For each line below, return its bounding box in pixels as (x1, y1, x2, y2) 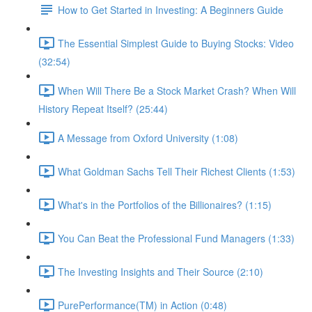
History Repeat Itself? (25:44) (38, 102, 168, 116)
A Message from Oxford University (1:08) (58, 130, 238, 145)
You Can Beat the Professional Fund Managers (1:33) (58, 231, 295, 245)
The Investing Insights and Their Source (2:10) (58, 264, 263, 279)
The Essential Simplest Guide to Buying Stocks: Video (58, 36, 294, 50)
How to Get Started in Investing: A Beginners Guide (58, 2, 283, 17)
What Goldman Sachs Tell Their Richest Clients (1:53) (58, 164, 295, 178)
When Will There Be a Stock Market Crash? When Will (58, 83, 296, 97)
